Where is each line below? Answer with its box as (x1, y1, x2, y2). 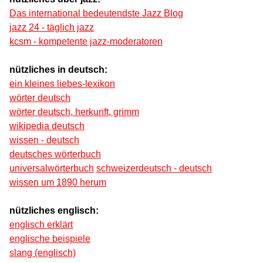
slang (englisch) (9, 248, 76, 258)
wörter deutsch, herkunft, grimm (9, 107, 139, 117)
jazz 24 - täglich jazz (9, 22, 94, 33)
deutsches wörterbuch (9, 149, 101, 160)
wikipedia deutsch (9, 121, 85, 131)
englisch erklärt (9, 220, 73, 230)
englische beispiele (9, 234, 90, 244)
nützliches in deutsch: (9, 65, 107, 75)
